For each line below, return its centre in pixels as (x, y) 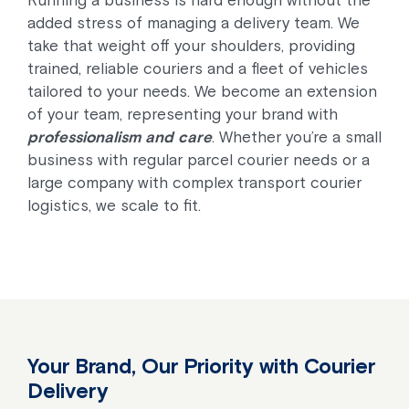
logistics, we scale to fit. (114, 205)
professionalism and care (120, 137)
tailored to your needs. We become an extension (202, 91)
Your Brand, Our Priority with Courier (201, 366)
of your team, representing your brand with (183, 114)
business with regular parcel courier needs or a (199, 160)
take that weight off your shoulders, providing (191, 46)
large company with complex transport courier (194, 183)
